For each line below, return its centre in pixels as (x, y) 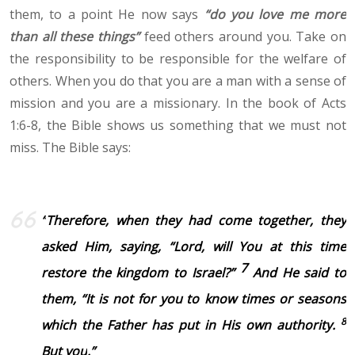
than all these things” (74, 37)
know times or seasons (276, 299)
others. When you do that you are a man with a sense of (178, 81)
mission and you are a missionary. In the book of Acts (178, 103)
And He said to (300, 273)
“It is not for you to (140, 299)
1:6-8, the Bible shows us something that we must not (178, 126)
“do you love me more (275, 15)
